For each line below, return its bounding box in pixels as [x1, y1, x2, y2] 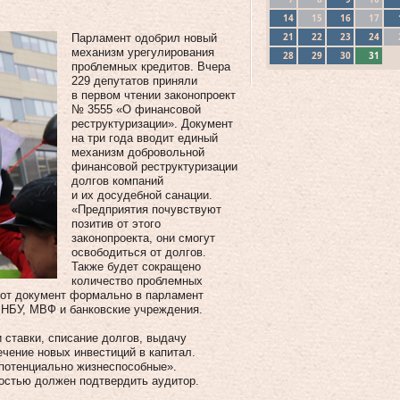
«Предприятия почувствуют [71, 203, 221, 216]
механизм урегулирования [71, 46, 214, 59]
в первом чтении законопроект [71, 88, 236, 102]
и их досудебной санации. [71, 188, 212, 202]
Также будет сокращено [71, 260, 201, 273]
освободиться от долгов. [71, 246, 206, 259]
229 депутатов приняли [71, 74, 197, 87]
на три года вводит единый [71, 131, 218, 145]
